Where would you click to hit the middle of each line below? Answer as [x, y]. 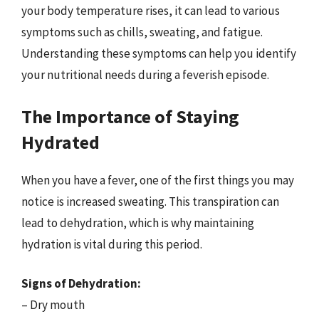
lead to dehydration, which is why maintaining [138, 223]
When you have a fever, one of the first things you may [158, 180]
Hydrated [61, 142]
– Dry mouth [53, 305]
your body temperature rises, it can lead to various [151, 11]
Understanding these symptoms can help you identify [159, 53]
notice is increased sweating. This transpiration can [150, 201]
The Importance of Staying [130, 116]
